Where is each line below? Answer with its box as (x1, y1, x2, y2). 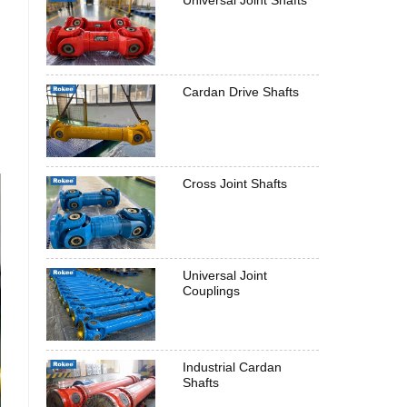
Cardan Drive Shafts (183, 84, 299, 99)
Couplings (183, 283, 240, 298)
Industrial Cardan (183, 360, 282, 374)
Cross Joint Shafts (183, 176, 287, 191)
